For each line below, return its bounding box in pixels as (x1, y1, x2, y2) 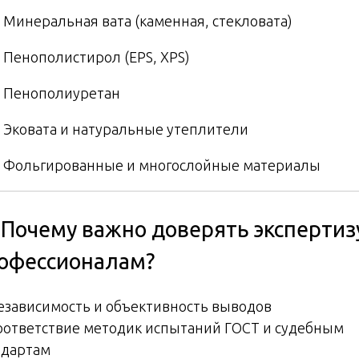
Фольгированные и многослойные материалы (3, 157, 321, 174)
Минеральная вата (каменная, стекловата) (3, 13, 292, 30)
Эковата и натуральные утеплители (3, 121, 248, 138)
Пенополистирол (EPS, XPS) (3, 49, 190, 66)
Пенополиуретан (3, 85, 120, 102)
